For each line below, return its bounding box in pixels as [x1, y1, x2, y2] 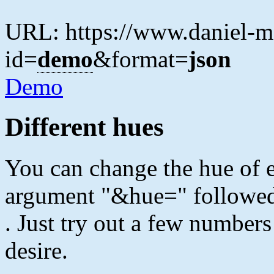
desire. [5, 237, 68, 264]
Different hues [5, 113, 164, 142]
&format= [93, 45, 188, 72]
